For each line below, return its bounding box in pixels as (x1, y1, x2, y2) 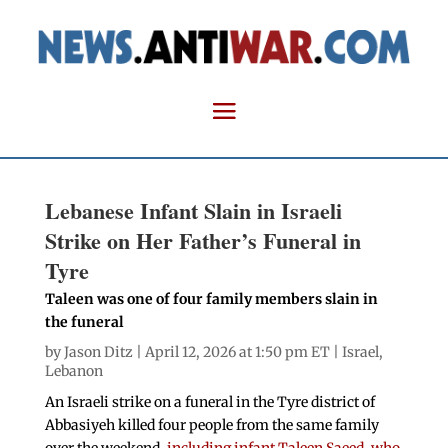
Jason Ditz (63, 343, 133, 362)
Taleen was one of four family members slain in (44, 290, 378, 309)
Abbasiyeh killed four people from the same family (44, 416, 379, 435)
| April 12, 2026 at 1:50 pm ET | (132, 343, 342, 362)
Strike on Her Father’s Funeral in (44, 224, 361, 258)
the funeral (44, 313, 124, 332)
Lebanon (44, 362, 103, 381)
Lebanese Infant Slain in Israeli (44, 194, 342, 228)
